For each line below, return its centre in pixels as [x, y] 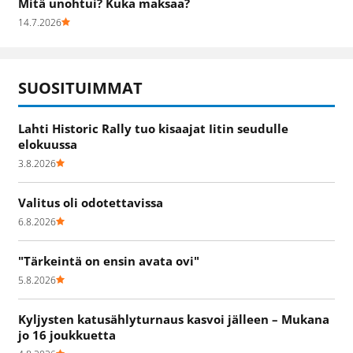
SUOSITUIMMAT [80, 87]
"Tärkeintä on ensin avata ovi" [109, 260]
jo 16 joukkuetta [67, 334]
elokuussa [48, 144]
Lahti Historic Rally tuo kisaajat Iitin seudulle [153, 128]
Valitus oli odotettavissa [91, 202]
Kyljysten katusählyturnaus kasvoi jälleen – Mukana [174, 319]
